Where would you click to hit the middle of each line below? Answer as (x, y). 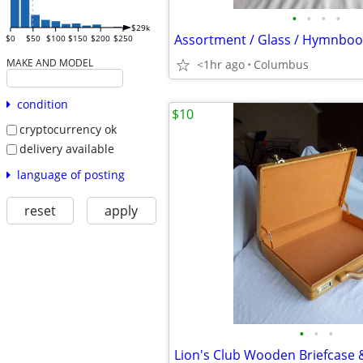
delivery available (66, 148)
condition (42, 105)
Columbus (281, 64)
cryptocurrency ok (68, 130)
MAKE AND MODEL (49, 63)
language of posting (70, 174)
